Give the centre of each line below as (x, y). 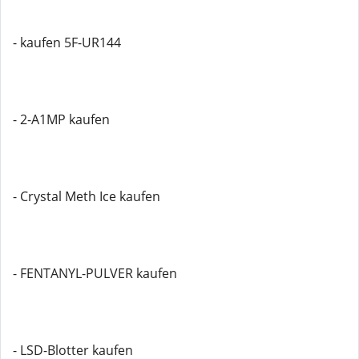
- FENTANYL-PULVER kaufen (95, 273)
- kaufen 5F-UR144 (67, 42)
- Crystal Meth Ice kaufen (87, 196)
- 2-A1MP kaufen (61, 119)
